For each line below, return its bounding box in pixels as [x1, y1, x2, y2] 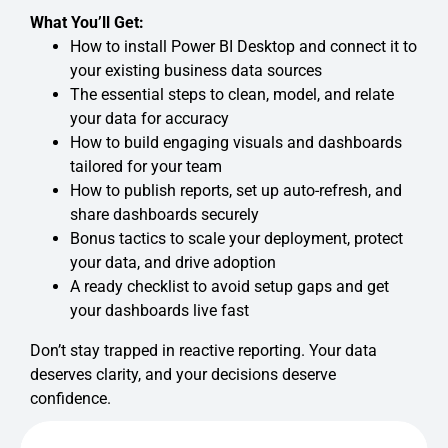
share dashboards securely [70, 205, 259, 225]
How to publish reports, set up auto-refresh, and [70, 181, 402, 201]
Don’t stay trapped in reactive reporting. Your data [30, 341, 377, 361]
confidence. [30, 389, 111, 409]
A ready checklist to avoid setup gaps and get [70, 277, 389, 297]
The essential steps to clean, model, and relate [70, 85, 394, 105]
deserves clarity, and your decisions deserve [30, 365, 336, 385]
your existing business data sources [70, 61, 322, 81]
